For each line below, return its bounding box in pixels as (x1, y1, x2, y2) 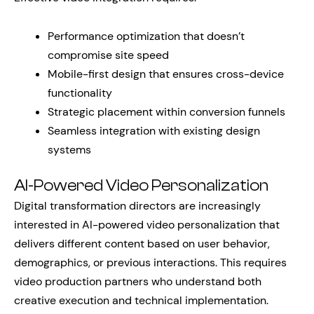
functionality (48, 86, 112, 100)
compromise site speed (48, 48, 169, 62)
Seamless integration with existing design (48, 123, 260, 138)
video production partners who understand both (14, 274, 261, 289)
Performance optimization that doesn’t (48, 29, 245, 43)
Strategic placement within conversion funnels (48, 104, 285, 119)
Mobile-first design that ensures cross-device (48, 67, 284, 81)
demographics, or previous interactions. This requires (14, 255, 287, 270)
